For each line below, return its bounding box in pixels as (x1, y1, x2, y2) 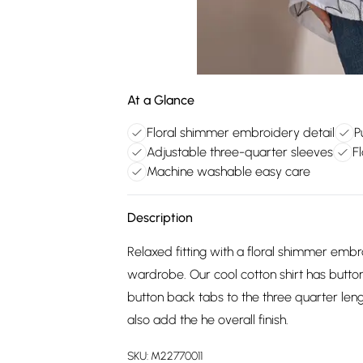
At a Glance (127, 92, 194, 108)
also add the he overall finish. (127, 312, 288, 327)
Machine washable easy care (147, 164, 310, 179)
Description (127, 210, 193, 225)
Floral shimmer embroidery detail (147, 125, 335, 140)
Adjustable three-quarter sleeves (147, 144, 333, 160)
